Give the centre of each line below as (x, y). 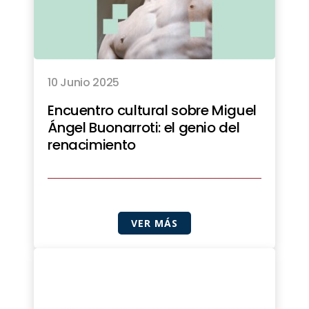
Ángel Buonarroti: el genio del (144, 128)
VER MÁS (154, 223)
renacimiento (92, 145)
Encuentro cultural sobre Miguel (152, 111)
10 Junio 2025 (84, 83)
